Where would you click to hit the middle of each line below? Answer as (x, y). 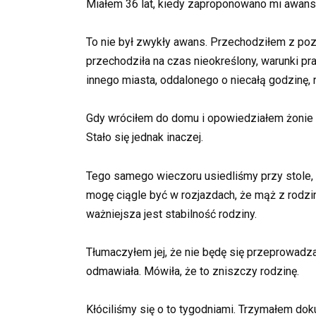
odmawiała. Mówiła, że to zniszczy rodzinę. (193, 271)
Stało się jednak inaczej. (145, 138)
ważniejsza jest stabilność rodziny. (171, 214)
